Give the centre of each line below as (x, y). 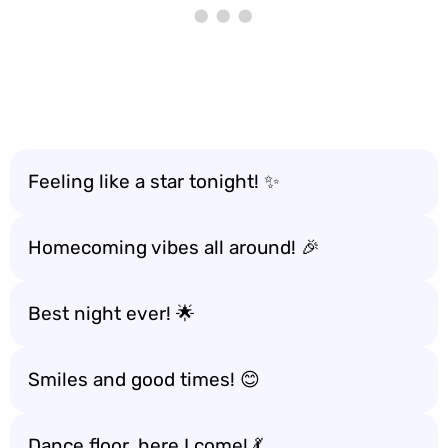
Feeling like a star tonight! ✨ (154, 181)
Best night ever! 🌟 (111, 313)
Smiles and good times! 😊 (144, 379)
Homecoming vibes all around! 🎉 (174, 247)
